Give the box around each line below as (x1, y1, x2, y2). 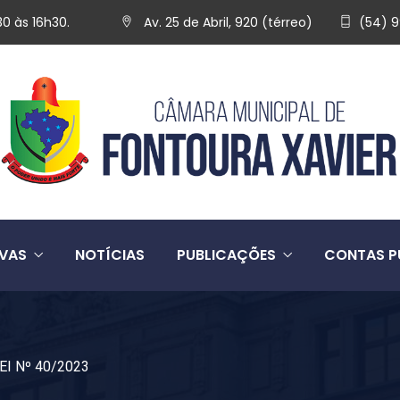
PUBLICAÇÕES (177, 244, 276, 265)
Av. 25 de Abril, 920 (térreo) (140, 13, 312, 31)
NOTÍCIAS (75, 244, 145, 265)
